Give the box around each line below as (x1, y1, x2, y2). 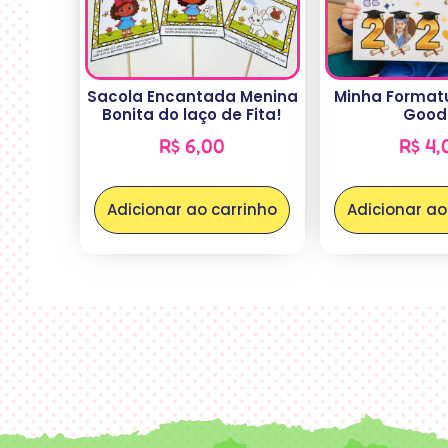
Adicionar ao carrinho (107, 199, 278, 221)
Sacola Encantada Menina (86, 85, 298, 107)
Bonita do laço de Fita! (102, 103, 283, 125)
